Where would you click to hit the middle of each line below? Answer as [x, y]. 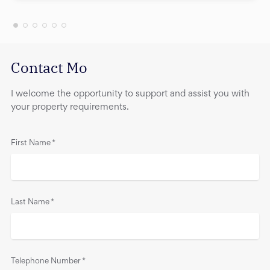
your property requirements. [70, 107]
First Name [31, 143]
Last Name [30, 203]
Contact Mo [49, 67]
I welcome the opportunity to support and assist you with [130, 94]
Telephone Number [46, 262]
